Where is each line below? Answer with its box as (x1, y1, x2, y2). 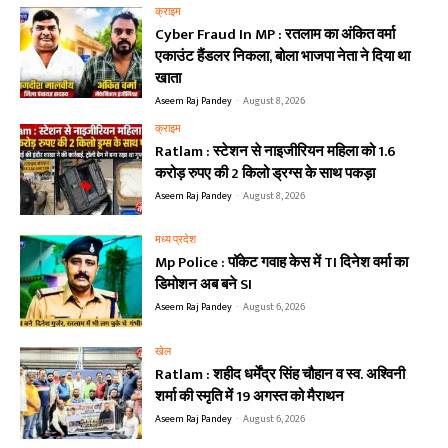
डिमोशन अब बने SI (155, 272, 253, 298)
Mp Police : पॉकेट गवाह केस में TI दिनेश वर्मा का (155, 250, 409, 276)
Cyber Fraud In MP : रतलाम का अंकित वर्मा (155, 21, 396, 47)
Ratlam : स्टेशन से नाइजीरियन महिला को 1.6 (155, 138, 397, 164)
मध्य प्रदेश (155, 231, 197, 250)
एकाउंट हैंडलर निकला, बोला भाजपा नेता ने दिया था (155, 43, 411, 69)
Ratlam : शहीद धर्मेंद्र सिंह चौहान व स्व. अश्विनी (155, 362, 406, 388)
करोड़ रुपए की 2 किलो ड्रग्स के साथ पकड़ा (155, 160, 376, 186)
